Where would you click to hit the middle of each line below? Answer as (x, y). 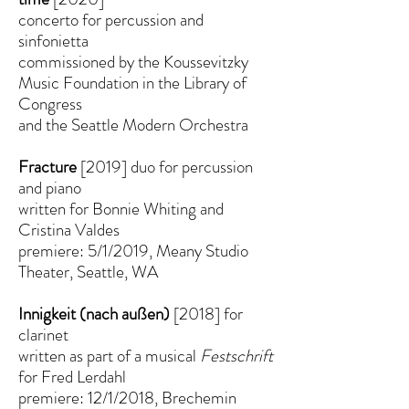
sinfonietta (53, 41)
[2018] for (206, 314)
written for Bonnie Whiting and (121, 209)
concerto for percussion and (111, 20)
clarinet (43, 335)
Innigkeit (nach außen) (94, 314)
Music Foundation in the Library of (132, 83)
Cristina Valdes (69, 230)
